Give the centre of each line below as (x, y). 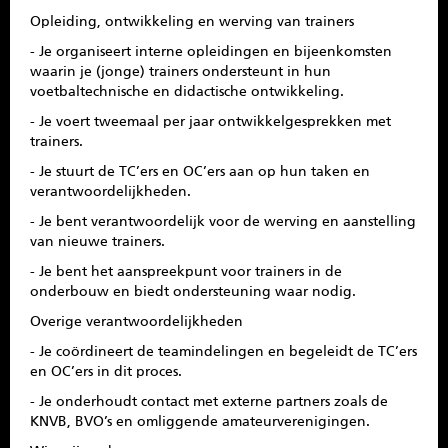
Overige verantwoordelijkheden (136, 322)
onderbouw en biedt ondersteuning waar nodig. (193, 292)
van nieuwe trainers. (97, 242)
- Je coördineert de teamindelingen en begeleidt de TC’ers (223, 352)
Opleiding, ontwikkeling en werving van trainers (192, 22)
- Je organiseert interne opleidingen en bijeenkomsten (211, 52)
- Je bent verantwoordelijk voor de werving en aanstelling (223, 222)
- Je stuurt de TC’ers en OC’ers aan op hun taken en (200, 172)
